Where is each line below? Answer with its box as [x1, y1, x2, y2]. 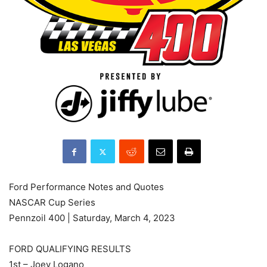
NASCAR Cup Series [9, 197, 95, 209]
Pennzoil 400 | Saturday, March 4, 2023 [9, 212, 175, 224]
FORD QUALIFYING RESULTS [9, 243, 131, 255]
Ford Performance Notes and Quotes [9, 181, 164, 193]
